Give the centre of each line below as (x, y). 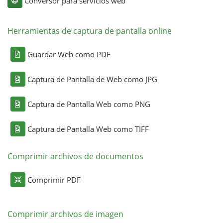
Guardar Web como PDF (69, 54)
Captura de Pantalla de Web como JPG (92, 79)
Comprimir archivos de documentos (75, 156)
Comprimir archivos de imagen (65, 214)
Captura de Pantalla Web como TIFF (88, 129)
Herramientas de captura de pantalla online (89, 31)
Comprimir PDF (54, 179)
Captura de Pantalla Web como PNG (89, 104)
